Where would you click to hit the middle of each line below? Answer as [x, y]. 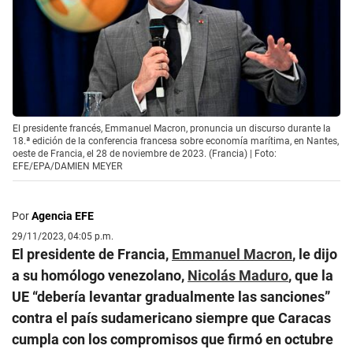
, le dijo [315, 254]
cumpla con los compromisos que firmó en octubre [173, 339]
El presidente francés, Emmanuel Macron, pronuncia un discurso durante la [172, 128]
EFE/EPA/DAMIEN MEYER [67, 166]
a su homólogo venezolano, [100, 275]
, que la [311, 275]
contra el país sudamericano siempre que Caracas [171, 318]
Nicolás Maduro [238, 275]
